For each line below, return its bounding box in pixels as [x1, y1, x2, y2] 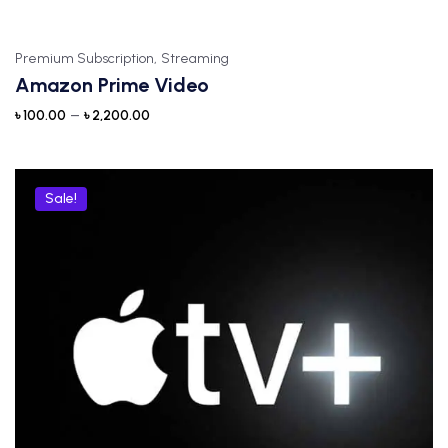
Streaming [161, 50, 229, 67]
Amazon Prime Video [15, 73, 209, 97]
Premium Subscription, [15, 50, 157, 67]
